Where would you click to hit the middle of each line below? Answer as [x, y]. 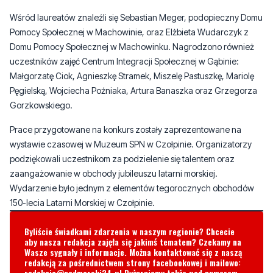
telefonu [41, 239]
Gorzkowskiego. [41, 61]
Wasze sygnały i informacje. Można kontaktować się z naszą [133, 208]
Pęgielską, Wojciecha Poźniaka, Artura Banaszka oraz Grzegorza [133, 46]
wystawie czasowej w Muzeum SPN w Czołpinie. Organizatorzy [131, 100]
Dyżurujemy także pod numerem [180, 229]
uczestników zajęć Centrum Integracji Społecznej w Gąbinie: [124, 17]
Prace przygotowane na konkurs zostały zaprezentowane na [126, 85]
